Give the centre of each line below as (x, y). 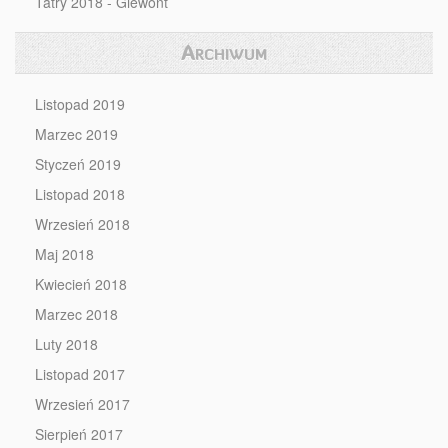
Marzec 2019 (76, 134)
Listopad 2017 (80, 374)
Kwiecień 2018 (81, 284)
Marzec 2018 (76, 314)
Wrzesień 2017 (82, 404)
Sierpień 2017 (79, 434)
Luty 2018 (66, 344)
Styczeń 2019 (78, 164)
